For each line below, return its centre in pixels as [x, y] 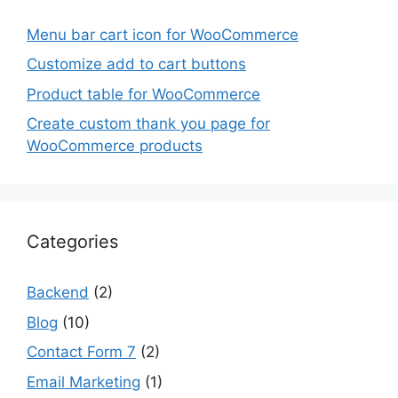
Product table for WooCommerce [143, 94]
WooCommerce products [115, 146]
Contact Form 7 [81, 352]
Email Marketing [84, 382]
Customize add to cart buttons [136, 64]
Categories [72, 242]
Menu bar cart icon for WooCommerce [163, 34]
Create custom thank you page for [148, 123]
